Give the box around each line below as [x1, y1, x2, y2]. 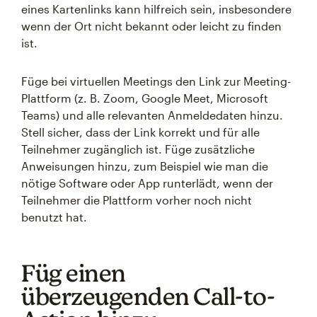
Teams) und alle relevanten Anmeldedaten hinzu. [21, 108, 283, 122]
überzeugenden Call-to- [21, 282, 275, 310]
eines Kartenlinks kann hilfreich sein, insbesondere [21, 2, 292, 16]
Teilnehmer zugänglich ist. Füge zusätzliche [21, 142, 255, 156]
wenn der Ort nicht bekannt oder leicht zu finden [21, 19, 282, 33]
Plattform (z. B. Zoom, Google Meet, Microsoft [21, 91, 268, 105]
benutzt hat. [21, 210, 87, 224]
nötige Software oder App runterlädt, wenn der [21, 176, 273, 190]
